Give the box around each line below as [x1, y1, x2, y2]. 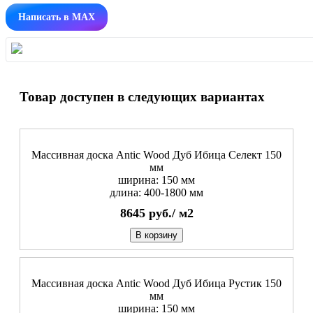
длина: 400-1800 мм [110, 187, 203, 199]
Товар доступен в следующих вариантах [20, 89, 265, 104]
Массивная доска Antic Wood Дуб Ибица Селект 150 [31, 149, 282, 161]
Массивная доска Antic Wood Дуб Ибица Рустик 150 [31, 277, 282, 290]
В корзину [136, 230, 177, 241]
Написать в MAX [18, 11, 95, 22]
